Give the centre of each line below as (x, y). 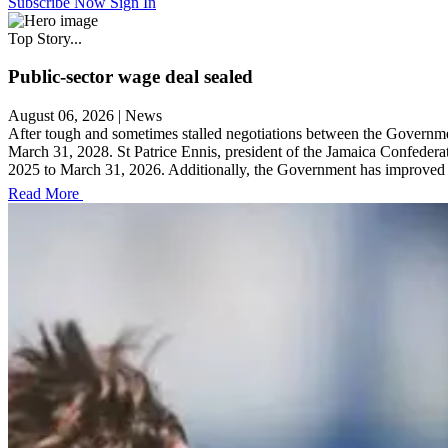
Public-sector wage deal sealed (130, 77)
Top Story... (45, 38)
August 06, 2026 (61, 116)
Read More (43, 194)
